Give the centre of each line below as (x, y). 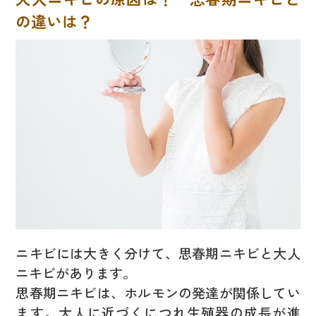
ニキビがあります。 (76, 273)
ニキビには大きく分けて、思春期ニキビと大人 (158, 253)
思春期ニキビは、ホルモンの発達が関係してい (158, 292)
